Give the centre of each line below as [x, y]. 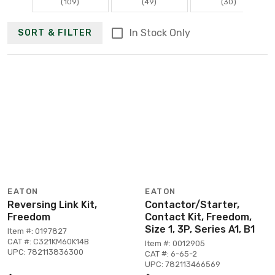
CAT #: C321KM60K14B [48, 241]
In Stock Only [160, 33]
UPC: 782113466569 [183, 264]
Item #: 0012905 [175, 243]
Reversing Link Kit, [52, 204]
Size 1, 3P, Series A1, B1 [200, 229]
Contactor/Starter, [192, 204]
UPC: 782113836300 [45, 252]
